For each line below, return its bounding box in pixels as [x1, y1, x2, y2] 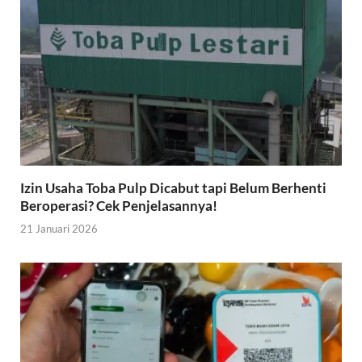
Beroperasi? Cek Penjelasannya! [20, 196, 217, 214]
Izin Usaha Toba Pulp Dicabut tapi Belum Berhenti [20, 179, 326, 196]
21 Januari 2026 [20, 222, 98, 236]
